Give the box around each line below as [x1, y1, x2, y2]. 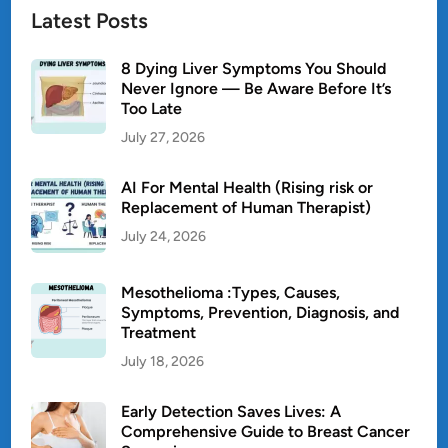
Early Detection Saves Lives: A [121, 402, 342, 422]
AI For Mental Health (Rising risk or [121, 178, 374, 198]
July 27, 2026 [121, 129, 206, 147]
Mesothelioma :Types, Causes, [121, 283, 341, 303]
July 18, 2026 [121, 353, 205, 371]
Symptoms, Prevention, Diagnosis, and [121, 303, 400, 323]
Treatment [121, 323, 197, 343]
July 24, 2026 [121, 228, 207, 246]
